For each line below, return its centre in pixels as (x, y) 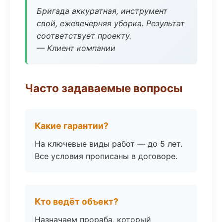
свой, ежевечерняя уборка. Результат (111, 23)
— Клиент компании (76, 48)
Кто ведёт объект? (77, 201)
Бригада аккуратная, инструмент (102, 11)
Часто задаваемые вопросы (104, 88)
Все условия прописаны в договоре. (106, 156)
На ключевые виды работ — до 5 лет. (109, 144)
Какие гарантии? (72, 126)
